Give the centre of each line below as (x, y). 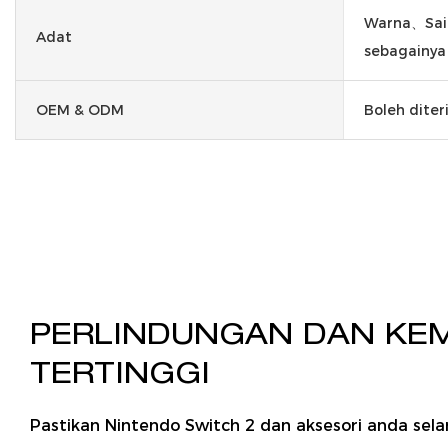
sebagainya (405, 50)
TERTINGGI (125, 376)
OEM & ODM (80, 109)
